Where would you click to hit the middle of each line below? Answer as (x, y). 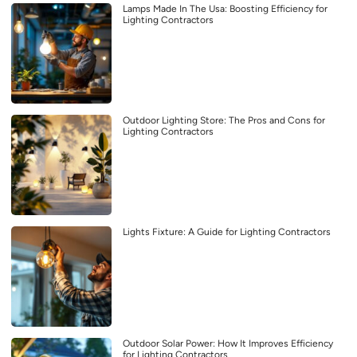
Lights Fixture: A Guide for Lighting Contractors (227, 231)
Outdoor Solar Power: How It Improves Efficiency (228, 343)
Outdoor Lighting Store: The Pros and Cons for (224, 120)
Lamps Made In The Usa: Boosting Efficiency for (225, 8)
